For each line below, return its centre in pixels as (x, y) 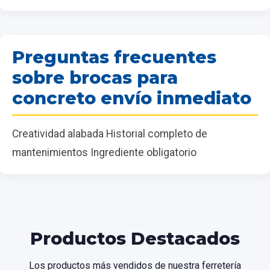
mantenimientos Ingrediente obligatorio (104, 152)
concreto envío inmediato (132, 98)
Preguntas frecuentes (114, 57)
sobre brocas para (95, 77)
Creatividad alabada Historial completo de (110, 133)
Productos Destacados (135, 238)
